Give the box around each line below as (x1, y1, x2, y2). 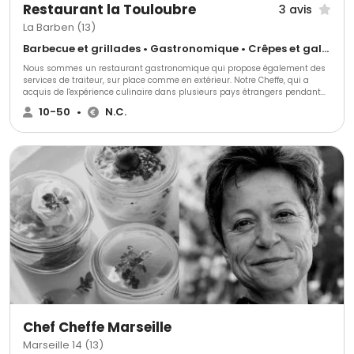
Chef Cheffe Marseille (23, 318, 171, 337)
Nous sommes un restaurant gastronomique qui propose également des (23, 62, 326, 75)
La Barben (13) (23, 20, 96, 36)
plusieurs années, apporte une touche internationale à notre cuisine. (23, 98, 307, 111)
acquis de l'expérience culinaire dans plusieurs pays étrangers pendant (23, 86, 321, 99)
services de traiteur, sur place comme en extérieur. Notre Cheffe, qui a (23, 74, 309, 87)
